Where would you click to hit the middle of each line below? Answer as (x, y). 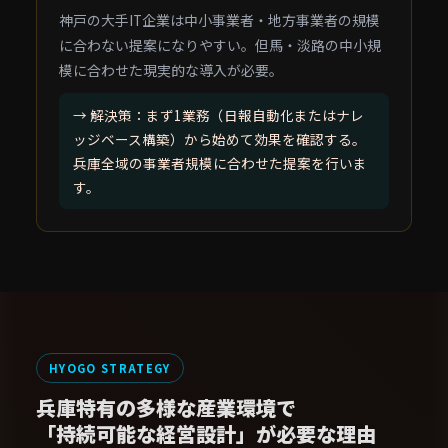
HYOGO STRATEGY (110, 368)
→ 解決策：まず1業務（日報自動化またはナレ (218, 115)
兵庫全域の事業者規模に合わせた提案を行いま (220, 163)
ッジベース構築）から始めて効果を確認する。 (219, 139)
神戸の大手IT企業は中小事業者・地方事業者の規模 (219, 20)
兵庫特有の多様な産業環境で (166, 407)
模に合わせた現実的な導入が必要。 (171, 70)
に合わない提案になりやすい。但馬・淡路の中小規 (220, 45)
